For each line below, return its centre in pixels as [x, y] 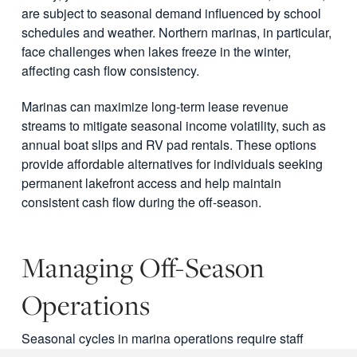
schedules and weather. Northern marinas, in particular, [176, 33]
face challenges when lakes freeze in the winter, [156, 52]
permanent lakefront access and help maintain [151, 183]
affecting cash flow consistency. [110, 71]
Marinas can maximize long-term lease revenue [155, 107]
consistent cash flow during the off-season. [141, 202]
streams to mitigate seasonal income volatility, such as [173, 126]
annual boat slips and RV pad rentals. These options [169, 145]
